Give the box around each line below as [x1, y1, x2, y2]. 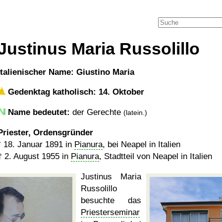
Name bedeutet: [8, 108, 70, 117]
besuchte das [81, 196, 141, 205]
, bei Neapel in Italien [103, 140, 180, 149]
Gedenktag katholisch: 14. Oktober [5, 87, 144, 97]
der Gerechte [70, 108, 123, 117]
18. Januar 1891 [3, 140, 63, 149]
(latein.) [123, 109, 147, 116]
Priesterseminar [81, 208, 140, 217]
